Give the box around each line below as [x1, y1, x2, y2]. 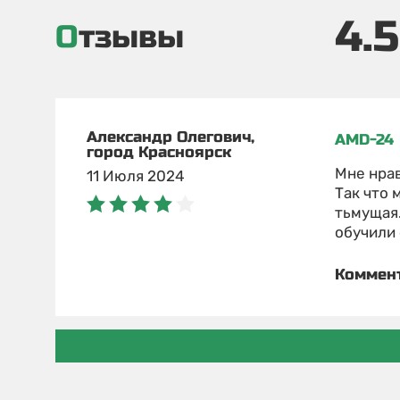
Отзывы [79, 18, 184, 56]
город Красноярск [87, 142, 231, 162]
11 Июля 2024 [87, 166, 185, 185]
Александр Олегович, [87, 127, 254, 146]
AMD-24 [334, 129, 394, 149]
